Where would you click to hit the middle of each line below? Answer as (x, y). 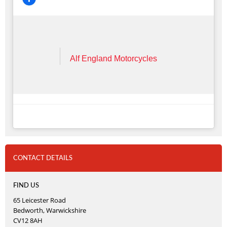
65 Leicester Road (40, 200)
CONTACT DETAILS (43, 158)
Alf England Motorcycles (113, 58)
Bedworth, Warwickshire (50, 211)
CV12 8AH (28, 221)
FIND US (26, 186)
